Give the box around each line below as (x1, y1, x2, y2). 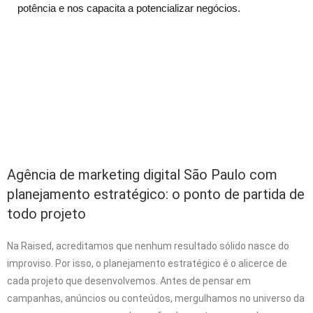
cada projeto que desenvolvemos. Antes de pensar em (7, 275, 251, 286)
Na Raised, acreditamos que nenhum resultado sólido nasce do (7, 240, 289, 252)
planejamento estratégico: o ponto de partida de (7, 185, 305, 203)
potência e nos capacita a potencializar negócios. (17, 1, 240, 14)
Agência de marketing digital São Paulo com (7, 166, 277, 183)
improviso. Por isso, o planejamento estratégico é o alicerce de (7, 257, 287, 269)
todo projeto (7, 205, 86, 222)
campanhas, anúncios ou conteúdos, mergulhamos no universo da (7, 292, 305, 304)
